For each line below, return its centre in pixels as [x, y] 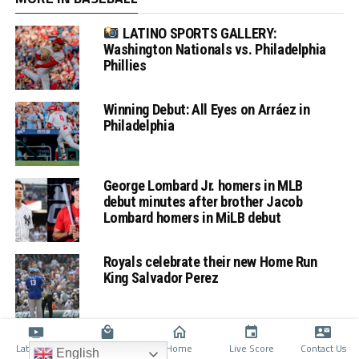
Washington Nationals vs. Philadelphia [214, 50]
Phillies [125, 66]
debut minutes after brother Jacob [203, 201]
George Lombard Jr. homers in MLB [203, 185]
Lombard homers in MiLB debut [192, 217]
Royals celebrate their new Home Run [210, 261]
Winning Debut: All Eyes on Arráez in [206, 109]
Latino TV [36, 348]
